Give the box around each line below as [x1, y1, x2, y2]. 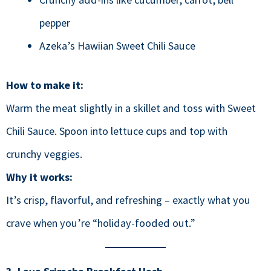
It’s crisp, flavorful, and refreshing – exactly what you [6, 193, 250, 207]
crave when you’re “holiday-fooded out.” [6, 216, 195, 230]
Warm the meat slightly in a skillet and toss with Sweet [6, 101, 256, 116]
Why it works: [6, 170, 73, 184]
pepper [39, 15, 70, 30]
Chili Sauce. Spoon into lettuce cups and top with [6, 124, 227, 139]
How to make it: [6, 78, 83, 93]
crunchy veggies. [6, 147, 82, 162]
